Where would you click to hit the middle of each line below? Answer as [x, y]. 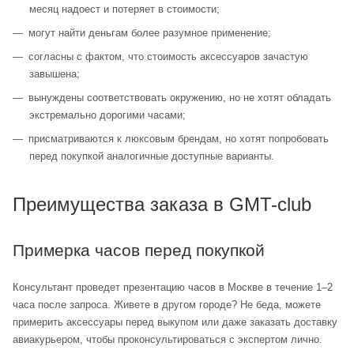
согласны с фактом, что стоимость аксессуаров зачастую [168, 56]
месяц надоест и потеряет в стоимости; [124, 9]
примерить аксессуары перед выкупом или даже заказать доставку [175, 322]
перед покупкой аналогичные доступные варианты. [152, 156]
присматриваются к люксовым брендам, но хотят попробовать [179, 138]
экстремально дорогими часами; [107, 115]
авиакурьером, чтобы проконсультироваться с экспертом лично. [168, 339]
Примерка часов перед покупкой [139, 250]
